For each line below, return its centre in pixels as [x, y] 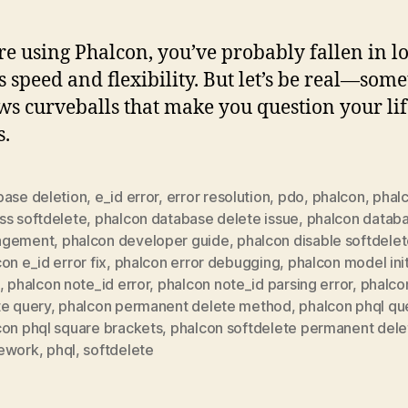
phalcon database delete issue [197, 218]
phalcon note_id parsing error [255, 284]
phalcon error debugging [197, 262]
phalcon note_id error [79, 284]
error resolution [218, 196]
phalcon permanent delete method [175, 306]
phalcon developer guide [145, 240]
